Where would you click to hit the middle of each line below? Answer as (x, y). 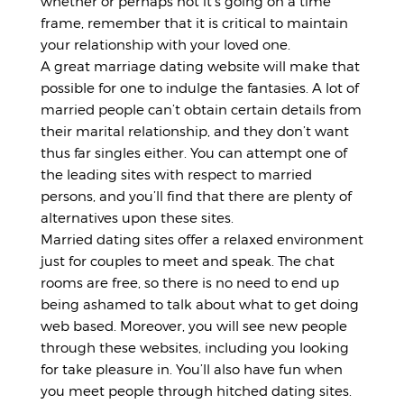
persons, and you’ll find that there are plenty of (196, 196)
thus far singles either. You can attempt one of (194, 152)
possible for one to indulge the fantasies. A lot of (200, 87)
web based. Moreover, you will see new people (194, 326)
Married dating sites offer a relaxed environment (202, 239)
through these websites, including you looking (195, 347)
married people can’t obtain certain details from (201, 109)
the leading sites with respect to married (176, 174)
